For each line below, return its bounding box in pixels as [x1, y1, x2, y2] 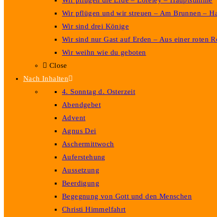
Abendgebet [62, 101, 101, 108]
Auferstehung [62, 153, 106, 161]
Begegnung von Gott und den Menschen [62, 192, 192, 200]
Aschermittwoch [62, 140, 114, 148]
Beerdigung [62, 179, 99, 187]
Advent [62, 114, 86, 122]
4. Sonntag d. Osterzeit [62, 88, 136, 95]
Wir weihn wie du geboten [62, 48, 146, 56]
